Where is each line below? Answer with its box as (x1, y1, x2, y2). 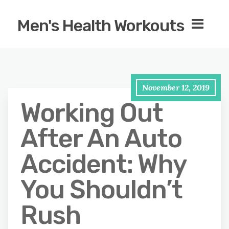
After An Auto (20, 123, 182, 154)
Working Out (20, 98, 163, 128)
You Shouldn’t (20, 174, 182, 205)
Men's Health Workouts (17, 16, 185, 35)
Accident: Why (20, 149, 187, 179)
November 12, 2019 (142, 82, 210, 93)
